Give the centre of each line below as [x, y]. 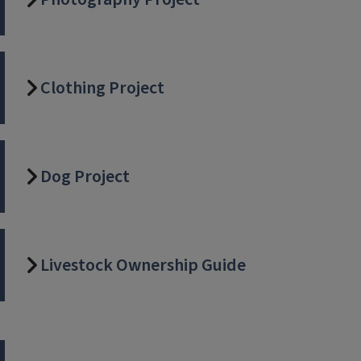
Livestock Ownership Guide [143, 265]
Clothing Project [102, 88]
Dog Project [85, 176]
